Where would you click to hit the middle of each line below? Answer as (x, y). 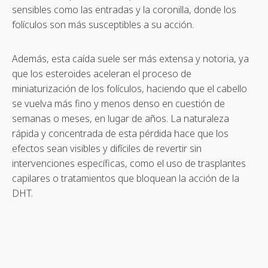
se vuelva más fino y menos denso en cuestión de (118, 104)
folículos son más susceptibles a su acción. (103, 25)
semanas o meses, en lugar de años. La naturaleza (121, 119)
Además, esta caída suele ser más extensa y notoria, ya (130, 59)
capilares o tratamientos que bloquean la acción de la (126, 179)
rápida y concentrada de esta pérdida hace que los (120, 134)
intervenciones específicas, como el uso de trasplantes (129, 164)
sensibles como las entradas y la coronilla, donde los (124, 10)
